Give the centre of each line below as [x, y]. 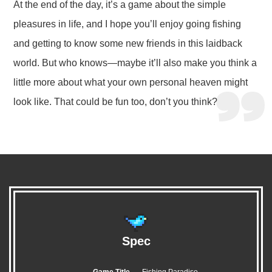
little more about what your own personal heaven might [131, 82]
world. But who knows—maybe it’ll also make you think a [135, 63]
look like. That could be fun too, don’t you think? [116, 101]
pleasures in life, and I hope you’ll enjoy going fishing [127, 24]
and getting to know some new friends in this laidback [128, 43]
